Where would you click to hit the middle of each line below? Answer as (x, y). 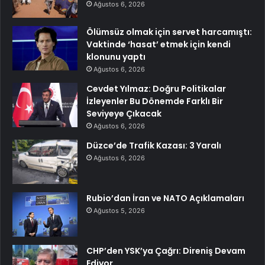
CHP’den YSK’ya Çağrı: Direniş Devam (166, 251)
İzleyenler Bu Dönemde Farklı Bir (155, 101)
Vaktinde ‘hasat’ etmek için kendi (159, 45)
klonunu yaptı (116, 57)
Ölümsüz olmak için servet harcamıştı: (169, 32)
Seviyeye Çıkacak (124, 114)
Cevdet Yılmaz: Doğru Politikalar (156, 89)
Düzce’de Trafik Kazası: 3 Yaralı (154, 146)
